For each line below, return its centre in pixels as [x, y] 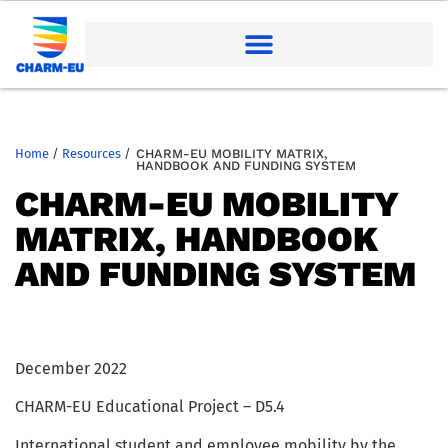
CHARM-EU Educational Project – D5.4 [150, 407]
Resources [91, 153]
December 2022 [71, 368]
